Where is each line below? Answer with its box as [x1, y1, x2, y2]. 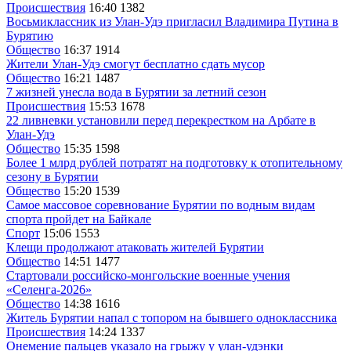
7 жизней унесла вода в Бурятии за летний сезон [6, 85, 266, 99]
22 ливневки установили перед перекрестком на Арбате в [6, 113, 316, 127]
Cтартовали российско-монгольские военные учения [6, 268, 290, 282]
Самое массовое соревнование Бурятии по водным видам [6, 197, 315, 212]
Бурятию [6, 28, 53, 42]
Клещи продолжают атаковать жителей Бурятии [6, 240, 264, 254]
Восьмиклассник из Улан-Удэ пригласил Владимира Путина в [6, 14, 338, 28]
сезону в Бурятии [6, 169, 99, 183]
